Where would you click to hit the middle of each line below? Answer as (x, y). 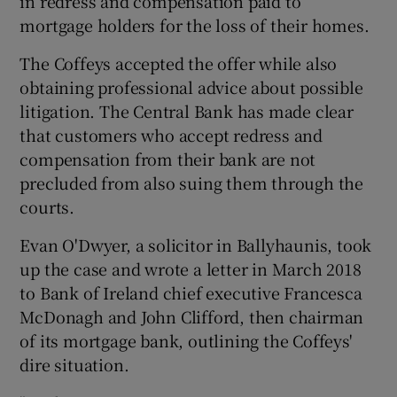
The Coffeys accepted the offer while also (179, 62)
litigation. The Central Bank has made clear (187, 110)
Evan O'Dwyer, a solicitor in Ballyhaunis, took (196, 244)
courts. (47, 206)
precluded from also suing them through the (192, 182)
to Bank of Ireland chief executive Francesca (191, 292)
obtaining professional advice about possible (191, 86)
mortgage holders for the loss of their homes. (195, 24)
